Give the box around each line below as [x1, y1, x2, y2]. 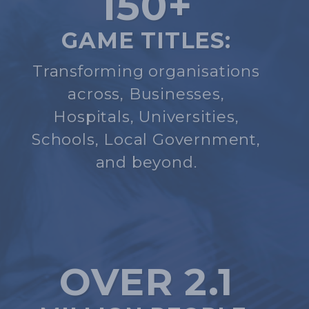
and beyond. [95, 152, 197, 172]
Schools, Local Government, [32, 129, 261, 149]
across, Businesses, [68, 83, 225, 103]
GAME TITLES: [61, 26, 231, 54]
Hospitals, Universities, [53, 106, 239, 126]
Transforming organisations [32, 61, 260, 81]
